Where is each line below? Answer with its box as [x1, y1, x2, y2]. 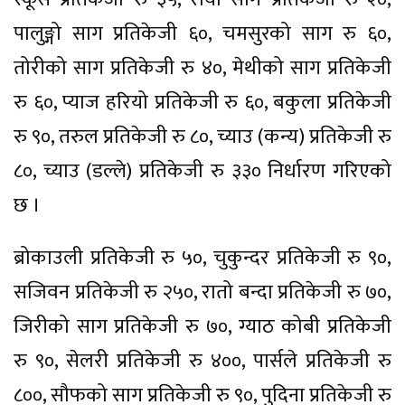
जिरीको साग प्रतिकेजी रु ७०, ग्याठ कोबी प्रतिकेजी [14, 309, 391, 344]
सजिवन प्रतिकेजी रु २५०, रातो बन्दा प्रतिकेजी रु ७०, [14, 275, 391, 309]
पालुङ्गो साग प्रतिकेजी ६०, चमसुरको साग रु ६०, [14, 16, 391, 51]
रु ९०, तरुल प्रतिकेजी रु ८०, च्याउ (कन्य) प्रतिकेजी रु [14, 119, 391, 154]
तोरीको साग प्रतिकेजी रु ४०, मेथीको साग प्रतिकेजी [14, 51, 391, 85]
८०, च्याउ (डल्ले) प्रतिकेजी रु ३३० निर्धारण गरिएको [14, 154, 391, 188]
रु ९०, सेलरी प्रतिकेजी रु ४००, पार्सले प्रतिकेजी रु [14, 344, 391, 378]
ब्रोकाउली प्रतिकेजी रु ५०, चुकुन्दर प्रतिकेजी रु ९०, [14, 240, 391, 275]
